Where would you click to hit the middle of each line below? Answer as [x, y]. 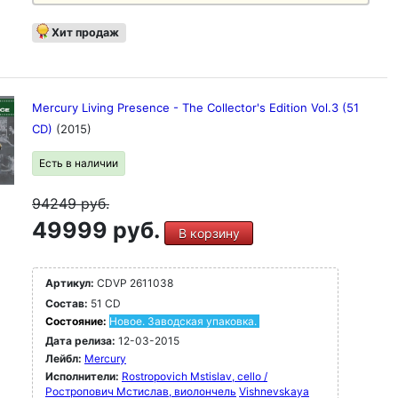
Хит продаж [85, 32]
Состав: [67, 303]
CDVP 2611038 [134, 283]
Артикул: [70, 283]
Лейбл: [64, 358]
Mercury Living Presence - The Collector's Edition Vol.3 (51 [195, 107]
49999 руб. [98, 230]
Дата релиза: [80, 341]
